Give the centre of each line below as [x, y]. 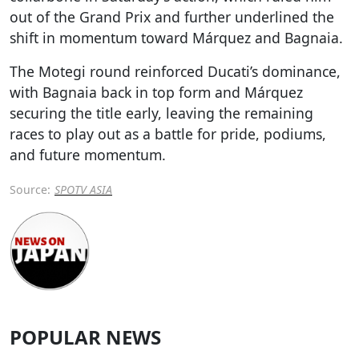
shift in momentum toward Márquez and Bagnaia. [176, 37]
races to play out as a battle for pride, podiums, [168, 133]
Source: [30, 189]
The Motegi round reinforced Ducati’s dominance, [175, 71]
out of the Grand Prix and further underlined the [172, 16]
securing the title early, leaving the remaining [161, 113]
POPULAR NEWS [85, 337]
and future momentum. [88, 154]
